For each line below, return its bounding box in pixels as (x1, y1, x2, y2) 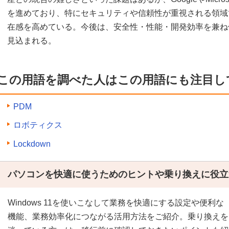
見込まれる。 (7, 36, 56, 45)
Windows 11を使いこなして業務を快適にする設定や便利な (8, 198, 224, 207)
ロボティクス (13, 121, 62, 130)
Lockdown (13, 139, 51, 148)
